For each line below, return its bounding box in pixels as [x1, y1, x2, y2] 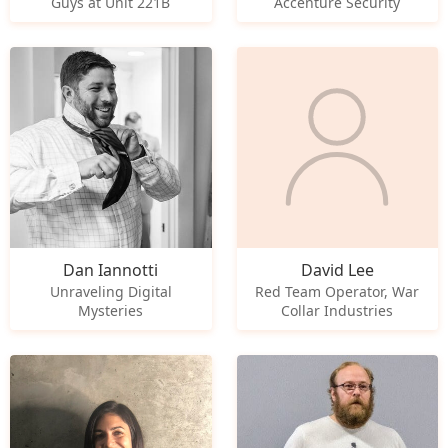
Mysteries [78, 301, 144, 321]
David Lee [300, 259, 374, 282]
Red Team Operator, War [255, 282, 420, 302]
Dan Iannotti [63, 259, 159, 282]
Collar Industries [281, 301, 394, 321]
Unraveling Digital [49, 282, 172, 302]
